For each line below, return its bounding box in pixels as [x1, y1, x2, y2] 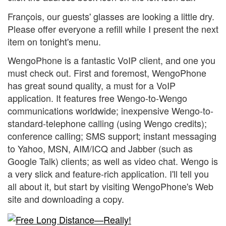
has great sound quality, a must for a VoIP [8, 79, 176, 92]
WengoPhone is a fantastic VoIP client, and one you [8, 53, 215, 67]
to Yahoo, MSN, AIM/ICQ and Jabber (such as [8, 142, 193, 155]
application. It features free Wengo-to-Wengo [8, 91, 187, 105]
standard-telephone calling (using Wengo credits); [8, 117, 207, 130]
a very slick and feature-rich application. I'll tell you [8, 167, 209, 181]
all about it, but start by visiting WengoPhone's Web [8, 180, 213, 193]
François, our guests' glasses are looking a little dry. [8, 9, 214, 23]
